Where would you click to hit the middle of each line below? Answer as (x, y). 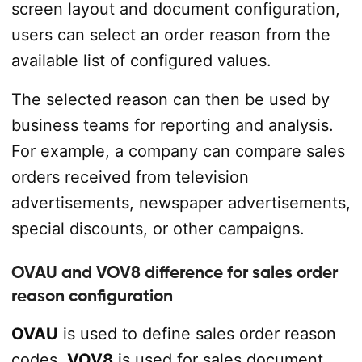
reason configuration (92, 295)
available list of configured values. (141, 60)
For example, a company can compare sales (178, 151)
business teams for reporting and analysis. (172, 125)
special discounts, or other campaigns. (158, 228)
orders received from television (130, 177)
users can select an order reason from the (170, 34)
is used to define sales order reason (197, 333)
